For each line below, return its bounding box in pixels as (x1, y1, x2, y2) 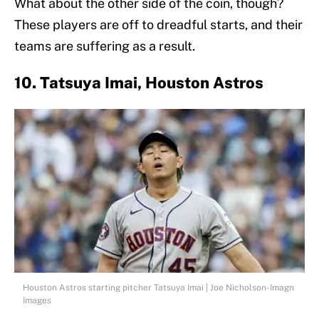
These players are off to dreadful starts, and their (14, 17, 303, 33)
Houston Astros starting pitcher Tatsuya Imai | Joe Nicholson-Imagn (23, 283, 294, 293)
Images (23, 296, 51, 306)
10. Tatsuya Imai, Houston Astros (14, 73, 263, 93)
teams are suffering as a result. (14, 38, 195, 54)
